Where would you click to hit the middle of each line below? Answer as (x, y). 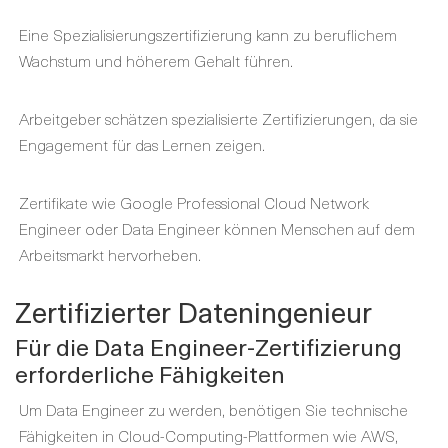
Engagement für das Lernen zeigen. (142, 143)
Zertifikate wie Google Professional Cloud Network (194, 201)
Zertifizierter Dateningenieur (193, 311)
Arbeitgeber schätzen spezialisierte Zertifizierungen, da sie (218, 117)
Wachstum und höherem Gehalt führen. (156, 59)
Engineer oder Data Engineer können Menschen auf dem (217, 227)
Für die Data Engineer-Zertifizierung (208, 346)
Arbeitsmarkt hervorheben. (110, 253)
